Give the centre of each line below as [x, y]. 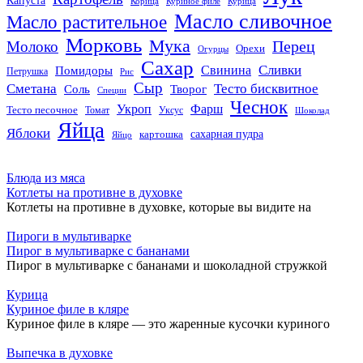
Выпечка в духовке [60, 352]
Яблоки [28, 133]
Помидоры [84, 70]
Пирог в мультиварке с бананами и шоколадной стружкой [167, 265]
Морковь [104, 45]
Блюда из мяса [46, 177]
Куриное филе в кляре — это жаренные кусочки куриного [168, 323]
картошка [161, 134]
